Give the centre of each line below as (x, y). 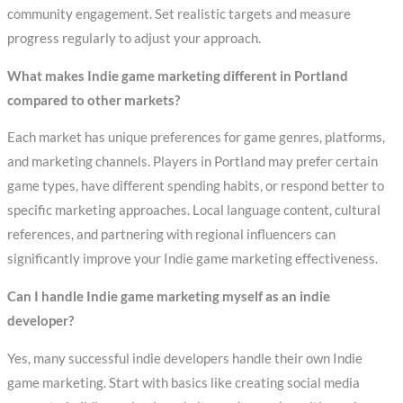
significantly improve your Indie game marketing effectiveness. (192, 259)
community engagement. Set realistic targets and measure (179, 14)
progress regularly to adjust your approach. (134, 39)
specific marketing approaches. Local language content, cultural (193, 210)
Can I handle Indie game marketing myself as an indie (168, 296)
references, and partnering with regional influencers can (171, 235)
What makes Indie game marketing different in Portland (177, 76)
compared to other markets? (93, 100)
